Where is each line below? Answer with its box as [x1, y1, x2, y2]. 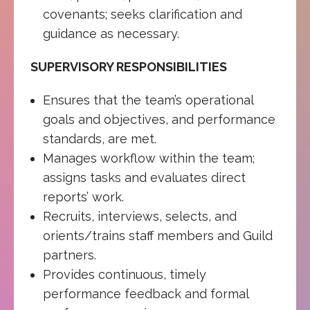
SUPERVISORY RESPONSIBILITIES [30, 59, 227, 74]
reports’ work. [42, 189, 124, 204]
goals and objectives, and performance [42, 111, 275, 127]
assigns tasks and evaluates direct [42, 170, 246, 185]
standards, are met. [42, 131, 156, 146]
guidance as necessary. [42, 26, 179, 41]
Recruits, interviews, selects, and [42, 208, 237, 224]
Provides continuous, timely [42, 266, 206, 282]
